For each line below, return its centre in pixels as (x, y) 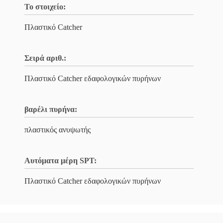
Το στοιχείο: (45, 7)
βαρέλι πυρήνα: (51, 109)
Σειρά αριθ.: (45, 58)
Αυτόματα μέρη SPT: (60, 161)
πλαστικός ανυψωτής (57, 130)
